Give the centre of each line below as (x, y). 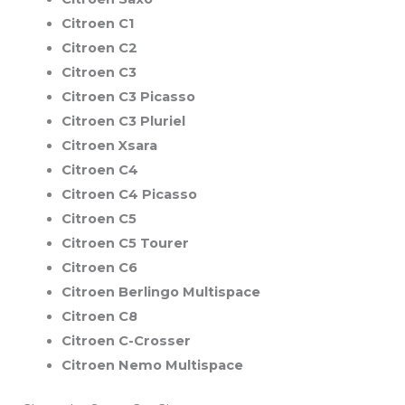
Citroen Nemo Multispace (152, 365)
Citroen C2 (99, 48)
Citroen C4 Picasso (129, 194)
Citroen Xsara (109, 146)
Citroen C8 (99, 316)
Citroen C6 (99, 268)
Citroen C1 (98, 24)
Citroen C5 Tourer (125, 243)
